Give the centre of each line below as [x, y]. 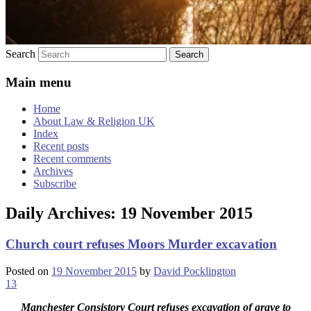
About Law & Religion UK [94, 121]
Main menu [39, 82]
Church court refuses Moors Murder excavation [141, 244]
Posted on [28, 271]
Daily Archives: [63, 213]
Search [20, 53]
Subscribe [55, 184]
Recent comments [72, 159]
